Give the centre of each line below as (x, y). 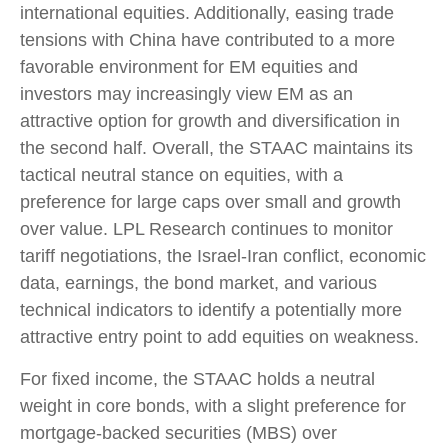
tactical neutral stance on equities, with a (181, 175)
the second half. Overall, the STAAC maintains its (216, 148)
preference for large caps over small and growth (210, 202)
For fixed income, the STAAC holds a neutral (197, 379)
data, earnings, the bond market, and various (198, 283)
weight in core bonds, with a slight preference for (213, 406)
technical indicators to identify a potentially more (211, 310)
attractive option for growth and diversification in (210, 121)
